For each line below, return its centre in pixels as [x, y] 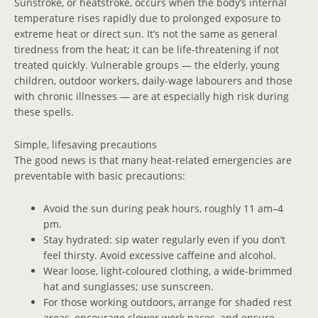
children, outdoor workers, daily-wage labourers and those [153, 80]
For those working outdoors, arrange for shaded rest [168, 302]
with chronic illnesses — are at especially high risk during [152, 96]
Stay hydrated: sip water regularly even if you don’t [165, 239]
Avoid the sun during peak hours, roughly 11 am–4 [164, 208]
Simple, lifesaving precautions [86, 144]
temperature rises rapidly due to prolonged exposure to [147, 18]
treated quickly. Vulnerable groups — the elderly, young [147, 65]
